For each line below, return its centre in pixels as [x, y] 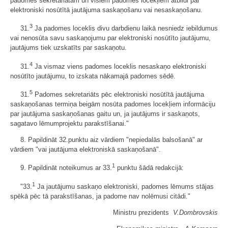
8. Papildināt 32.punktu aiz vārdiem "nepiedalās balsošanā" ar [111, 139]
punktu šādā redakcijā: [149, 168]
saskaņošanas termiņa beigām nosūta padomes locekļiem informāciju [113, 104]
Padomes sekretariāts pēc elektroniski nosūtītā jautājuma [118, 94]
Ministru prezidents [143, 212]
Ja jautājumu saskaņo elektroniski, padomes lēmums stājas [124, 186]
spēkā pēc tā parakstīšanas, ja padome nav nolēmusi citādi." [100, 196]
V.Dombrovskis [195, 212]
